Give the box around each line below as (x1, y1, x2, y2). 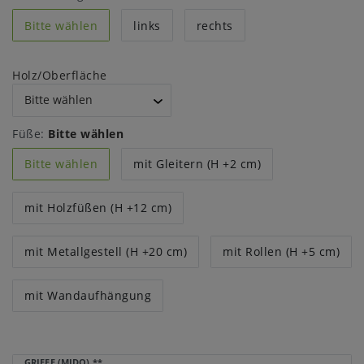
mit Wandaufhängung (24, 288, 151, 303)
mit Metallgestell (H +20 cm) (24, 244, 187, 259)
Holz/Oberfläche (12, 67, 107, 84)
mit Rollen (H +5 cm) (223, 244, 340, 259)
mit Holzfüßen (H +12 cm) (24, 200, 171, 215)
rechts (196, 17, 233, 33)
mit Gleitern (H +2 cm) (133, 156, 261, 171)
